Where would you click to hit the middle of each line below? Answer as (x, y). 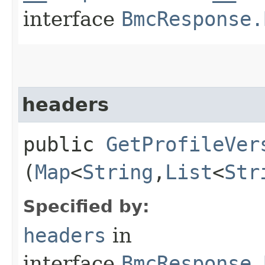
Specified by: (86, 206)
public (64, 144)
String (118, 172)
